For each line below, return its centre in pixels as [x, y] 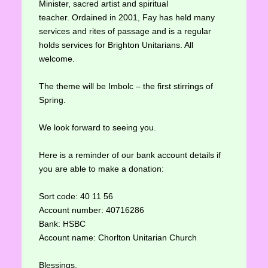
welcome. [57, 59]
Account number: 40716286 [91, 210]
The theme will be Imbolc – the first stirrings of [126, 86]
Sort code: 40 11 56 [82, 197]
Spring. [52, 100]
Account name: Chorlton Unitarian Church [118, 238]
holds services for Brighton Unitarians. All [116, 45]
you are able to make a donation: [101, 169]
